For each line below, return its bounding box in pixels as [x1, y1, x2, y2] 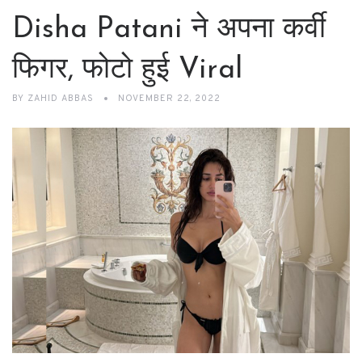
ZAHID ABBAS [24, 93, 97, 104]
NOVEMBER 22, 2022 [118, 93, 221, 104]
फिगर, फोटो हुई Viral [12, 56, 242, 85]
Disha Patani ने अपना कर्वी [12, 15, 326, 44]
